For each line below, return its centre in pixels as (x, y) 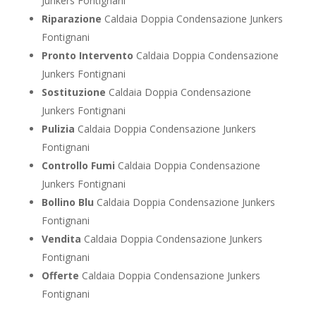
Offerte (60, 276)
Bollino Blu (67, 202)
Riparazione (71, 19)
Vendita (61, 239)
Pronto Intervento (87, 56)
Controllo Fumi (78, 166)
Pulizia (58, 129)
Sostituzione (73, 92)
